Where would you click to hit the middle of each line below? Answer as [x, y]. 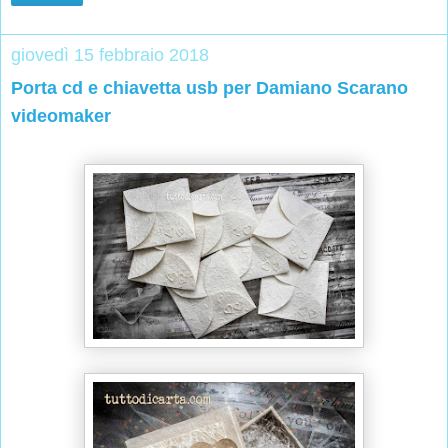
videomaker [61, 116]
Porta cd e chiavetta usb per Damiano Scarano [209, 88]
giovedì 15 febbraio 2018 [110, 55]
